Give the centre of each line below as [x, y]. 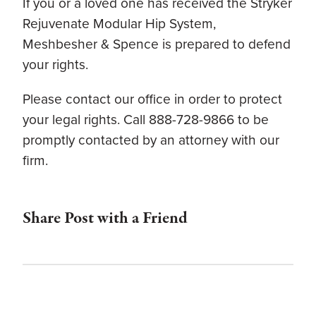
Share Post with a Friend [105, 218]
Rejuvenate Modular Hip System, [119, 24]
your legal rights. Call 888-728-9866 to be [146, 119]
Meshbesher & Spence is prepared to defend [157, 44]
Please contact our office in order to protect [152, 99]
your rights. [55, 65]
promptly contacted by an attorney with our [151, 140]
